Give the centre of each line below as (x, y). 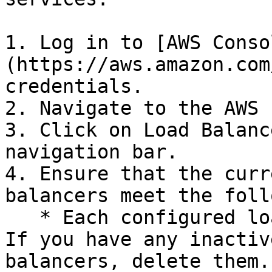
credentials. (74, 86)
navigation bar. (91, 152)
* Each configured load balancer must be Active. (22, 217)
